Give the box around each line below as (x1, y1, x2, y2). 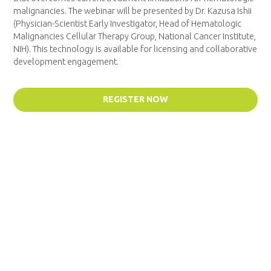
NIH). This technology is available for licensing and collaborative (13, 44, 258, 54)
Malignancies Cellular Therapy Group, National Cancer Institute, (13, 31, 256, 41)
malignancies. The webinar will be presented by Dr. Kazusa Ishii (13, 5, 252, 16)
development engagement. (13, 56, 119, 67)
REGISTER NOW (103, 94, 168, 105)
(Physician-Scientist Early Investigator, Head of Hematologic (13, 18, 242, 28)
